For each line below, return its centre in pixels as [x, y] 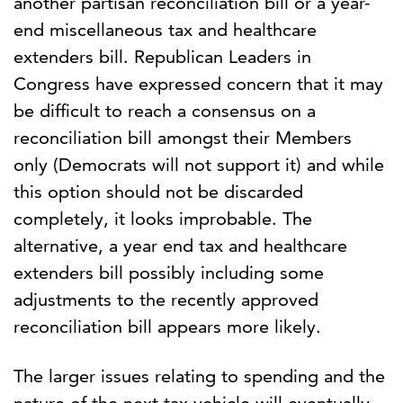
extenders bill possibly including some [169, 273]
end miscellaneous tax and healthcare [165, 30]
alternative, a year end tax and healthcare [180, 246]
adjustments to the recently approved [166, 300]
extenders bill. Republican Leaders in [162, 57]
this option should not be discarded [158, 192]
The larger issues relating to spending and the [199, 376]
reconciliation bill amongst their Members [183, 138]
